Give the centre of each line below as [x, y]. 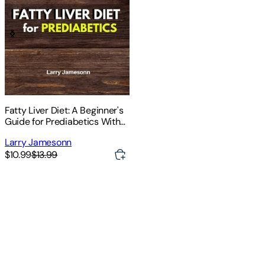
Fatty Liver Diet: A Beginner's [64, 111]
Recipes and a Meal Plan [56, 133]
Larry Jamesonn [38, 143]
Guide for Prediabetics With [63, 122]
